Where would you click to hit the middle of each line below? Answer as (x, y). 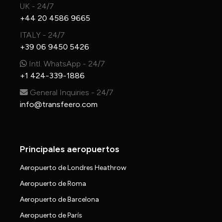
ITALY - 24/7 (42, 35)
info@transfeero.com (59, 105)
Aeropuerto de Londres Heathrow (73, 168)
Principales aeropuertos (70, 149)
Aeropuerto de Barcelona (59, 200)
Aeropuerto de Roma (53, 184)
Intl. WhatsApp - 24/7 (66, 64)
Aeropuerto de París (51, 216)
